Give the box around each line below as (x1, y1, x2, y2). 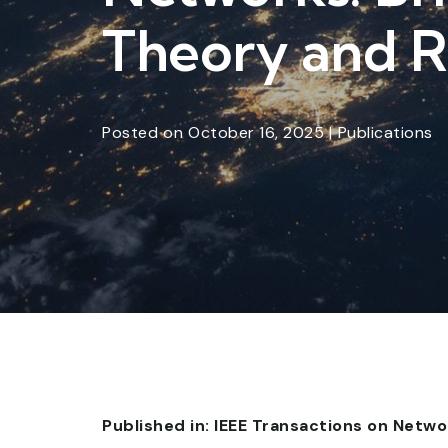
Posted (102, 122, 158, 144)
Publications (337, 122, 433, 144)
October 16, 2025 (188, 122, 324, 144)
